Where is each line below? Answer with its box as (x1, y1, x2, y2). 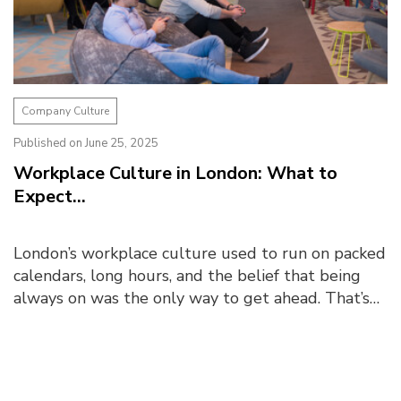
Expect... (13, 184, 86, 209)
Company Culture (21, 104, 109, 118)
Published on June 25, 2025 (13, 135, 158, 151)
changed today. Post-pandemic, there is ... (13, 310, 314, 331)
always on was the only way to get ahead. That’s (13, 287, 370, 309)
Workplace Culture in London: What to (13, 161, 337, 185)
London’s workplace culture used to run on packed (13, 243, 386, 264)
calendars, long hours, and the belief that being (13, 265, 361, 286)
